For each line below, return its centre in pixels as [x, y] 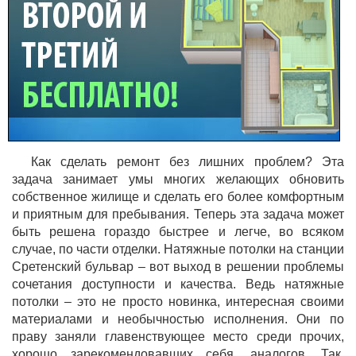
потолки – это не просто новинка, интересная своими [178, 302]
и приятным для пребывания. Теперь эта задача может [178, 214]
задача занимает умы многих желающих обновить [178, 179]
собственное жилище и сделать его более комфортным [178, 197]
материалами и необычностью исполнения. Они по [178, 319]
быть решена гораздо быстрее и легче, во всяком [178, 232]
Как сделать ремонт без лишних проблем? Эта [188, 162]
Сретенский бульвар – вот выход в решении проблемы [178, 267]
